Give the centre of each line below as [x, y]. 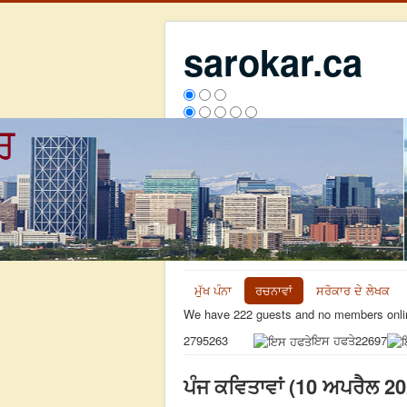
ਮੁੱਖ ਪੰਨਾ [213, 290]
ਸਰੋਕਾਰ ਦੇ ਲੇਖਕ [353, 290]
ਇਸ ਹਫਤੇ [333, 341]
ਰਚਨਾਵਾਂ [274, 290]
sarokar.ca [273, 61]
